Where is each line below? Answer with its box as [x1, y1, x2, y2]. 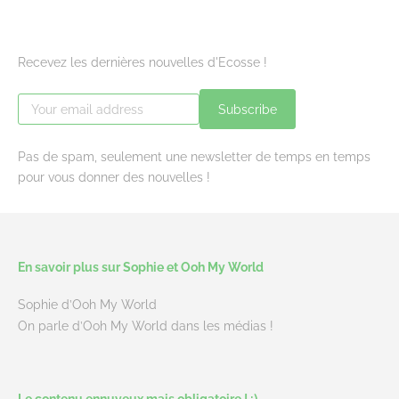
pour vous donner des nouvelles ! [18, 168, 214, 184]
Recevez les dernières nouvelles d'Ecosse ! [18, 54, 267, 70]
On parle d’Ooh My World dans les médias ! [18, 319, 273, 334]
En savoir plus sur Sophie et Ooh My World [18, 260, 264, 275]
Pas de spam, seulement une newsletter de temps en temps [18, 148, 370, 164]
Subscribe [218, 102, 277, 118]
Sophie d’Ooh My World [18, 297, 157, 313]
